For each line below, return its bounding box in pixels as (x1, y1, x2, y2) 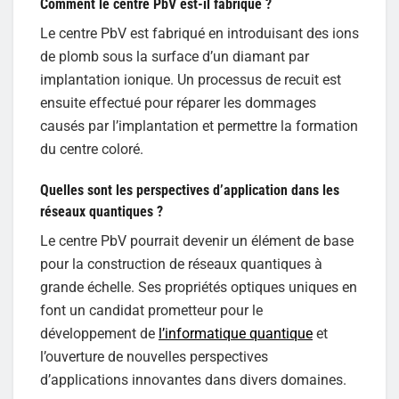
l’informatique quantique (159, 324, 313, 342)
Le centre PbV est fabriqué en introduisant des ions (40, 24, 359, 42)
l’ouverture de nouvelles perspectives (40, 347, 268, 365)
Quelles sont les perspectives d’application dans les (40, 181, 339, 199)
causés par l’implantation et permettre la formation (40, 117, 358, 134)
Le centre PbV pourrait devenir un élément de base (40, 232, 354, 249)
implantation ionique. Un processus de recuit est (40, 70, 341, 88)
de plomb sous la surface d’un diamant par (40, 47, 309, 65)
